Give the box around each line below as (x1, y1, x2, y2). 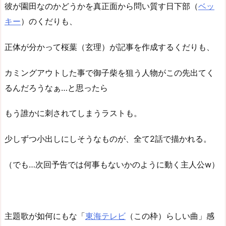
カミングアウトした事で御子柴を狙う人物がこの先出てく (5, 67, 214, 78)
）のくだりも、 (21, 16, 77, 26)
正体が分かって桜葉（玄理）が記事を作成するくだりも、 (5, 41, 214, 52)
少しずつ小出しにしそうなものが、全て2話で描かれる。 (5, 134, 211, 144)
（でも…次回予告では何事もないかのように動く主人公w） (5, 159, 219, 169)
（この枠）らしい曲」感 (126, 210, 214, 221)
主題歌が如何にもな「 (5, 210, 85, 221)
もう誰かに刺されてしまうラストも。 (5, 108, 142, 119)
